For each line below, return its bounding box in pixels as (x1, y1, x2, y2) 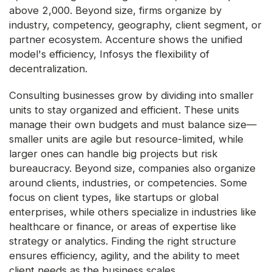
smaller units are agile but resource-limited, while (9, 133, 243, 146)
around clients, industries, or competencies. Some (9, 177, 247, 189)
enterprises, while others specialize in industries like (9, 206, 256, 219)
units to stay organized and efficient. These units (9, 104, 239, 117)
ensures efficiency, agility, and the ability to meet (9, 250, 240, 262)
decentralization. (9, 63, 87, 75)
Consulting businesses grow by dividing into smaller (9, 89, 254, 102)
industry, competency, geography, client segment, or (9, 19, 262, 32)
